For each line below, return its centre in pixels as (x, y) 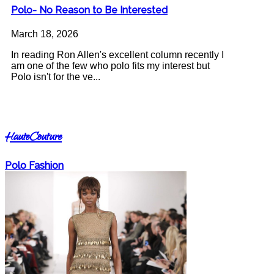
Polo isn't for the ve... (56, 77)
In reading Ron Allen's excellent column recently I (117, 55)
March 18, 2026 (45, 34)
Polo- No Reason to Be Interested (89, 10)
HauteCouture (33, 139)
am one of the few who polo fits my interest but (110, 66)
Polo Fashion (34, 166)
